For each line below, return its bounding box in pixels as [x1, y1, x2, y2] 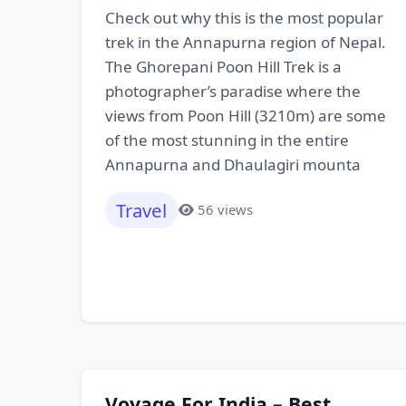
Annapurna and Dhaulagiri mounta [104, 153, 361, 175]
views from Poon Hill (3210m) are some [104, 104, 386, 126]
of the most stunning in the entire [104, 129, 349, 150]
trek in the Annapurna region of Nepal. [104, 31, 386, 53]
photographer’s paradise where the [104, 80, 361, 101]
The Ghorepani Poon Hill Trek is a [104, 55, 342, 77]
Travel [116, 197, 168, 223]
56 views [198, 200, 254, 219]
